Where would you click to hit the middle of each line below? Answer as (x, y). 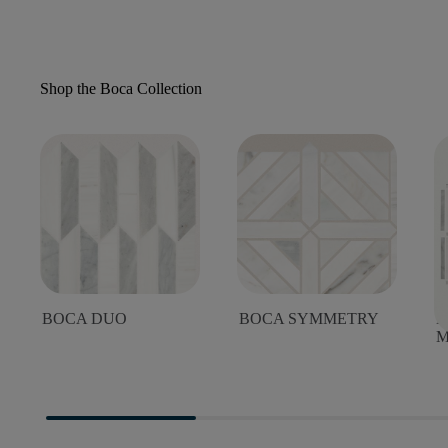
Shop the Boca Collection (121, 88)
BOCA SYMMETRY (309, 318)
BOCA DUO (84, 318)
